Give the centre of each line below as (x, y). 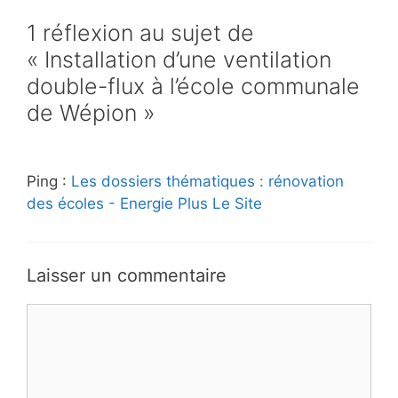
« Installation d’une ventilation (179, 59)
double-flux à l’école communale (193, 86)
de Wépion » (91, 112)
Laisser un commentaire (127, 276)
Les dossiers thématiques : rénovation (207, 181)
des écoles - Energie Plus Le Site (144, 203)
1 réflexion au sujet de (140, 32)
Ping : (49, 181)
